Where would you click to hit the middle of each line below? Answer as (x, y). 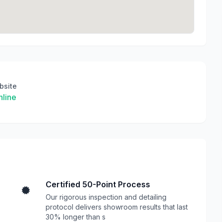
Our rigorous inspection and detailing (106, 197)
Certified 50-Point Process (98, 184)
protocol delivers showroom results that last (117, 207)
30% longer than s (76, 217)
